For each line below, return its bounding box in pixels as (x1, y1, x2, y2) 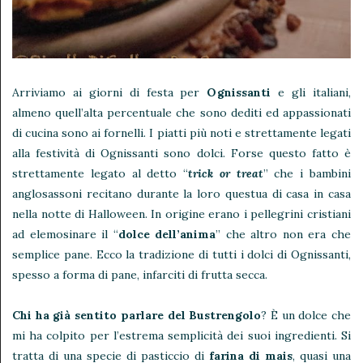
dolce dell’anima (117, 227, 216, 242)
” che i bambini (263, 166, 352, 181)
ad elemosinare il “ (12, 227, 118, 242)
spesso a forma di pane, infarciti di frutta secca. (12, 267, 267, 283)
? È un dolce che (261, 308, 352, 323)
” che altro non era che (216, 227, 352, 242)
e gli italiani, (271, 85, 352, 100)
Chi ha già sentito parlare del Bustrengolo (12, 308, 262, 323)
